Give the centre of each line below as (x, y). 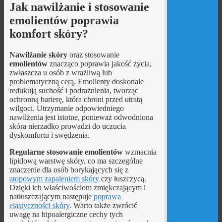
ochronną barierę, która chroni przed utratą (76, 99)
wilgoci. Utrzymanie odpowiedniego (66, 108)
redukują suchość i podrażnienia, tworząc (74, 90)
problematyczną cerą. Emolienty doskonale (76, 81)
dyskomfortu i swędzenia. (49, 135)
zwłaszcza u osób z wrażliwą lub (60, 72)
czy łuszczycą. (122, 178)
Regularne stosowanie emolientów (66, 152)
